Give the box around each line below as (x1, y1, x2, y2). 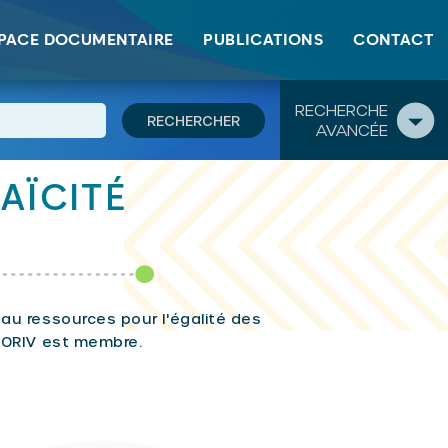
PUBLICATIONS (203, 32, 324, 48)
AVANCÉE (316, 120, 388, 139)
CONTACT (353, 32, 433, 48)
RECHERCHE (295, 100, 388, 119)
